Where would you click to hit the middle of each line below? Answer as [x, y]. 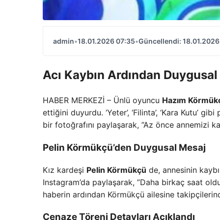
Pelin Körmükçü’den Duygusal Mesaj [124, 147]
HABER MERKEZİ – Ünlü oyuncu [102, 100]
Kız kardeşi [65, 170]
